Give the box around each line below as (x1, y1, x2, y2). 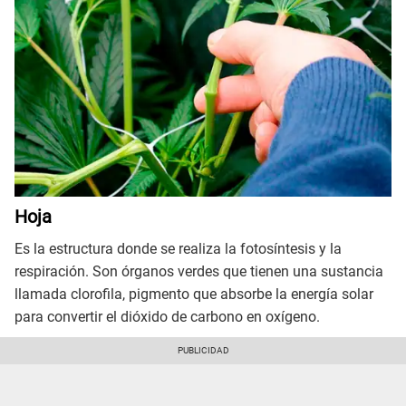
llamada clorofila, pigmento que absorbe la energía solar (14, 285, 373, 304)
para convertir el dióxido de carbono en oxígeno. (14, 308, 320, 326)
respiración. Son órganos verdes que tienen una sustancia (14, 263, 383, 281)
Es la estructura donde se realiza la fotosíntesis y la (14, 240, 342, 258)
